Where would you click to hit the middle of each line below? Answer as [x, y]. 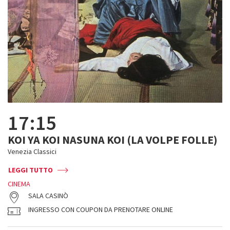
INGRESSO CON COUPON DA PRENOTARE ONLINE [101, 209]
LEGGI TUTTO [31, 170]
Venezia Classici [32, 151]
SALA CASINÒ [48, 196]
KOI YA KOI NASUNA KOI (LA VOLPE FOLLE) [112, 140]
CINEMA [19, 184]
